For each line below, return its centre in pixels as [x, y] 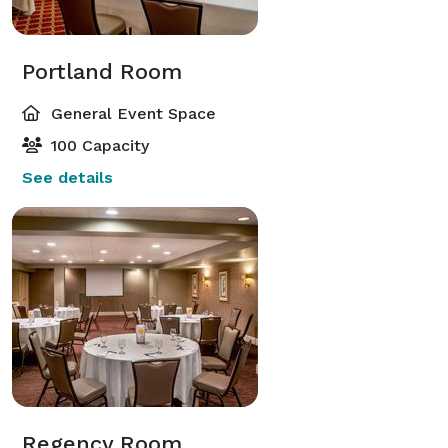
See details [67, 177]
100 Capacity [97, 145]
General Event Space [131, 113]
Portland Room [102, 71]
